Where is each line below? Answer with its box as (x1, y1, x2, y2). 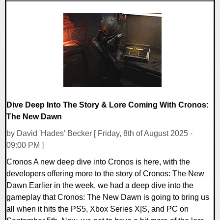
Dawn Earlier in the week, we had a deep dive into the (6, 181, 193, 190)
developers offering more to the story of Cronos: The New (6, 169, 204, 178)
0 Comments (11, 14, 58, 23)
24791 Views (11, 26, 57, 34)
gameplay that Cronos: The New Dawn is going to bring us (6, 193, 209, 202)
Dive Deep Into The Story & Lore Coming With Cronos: (6, 100, 209, 109)
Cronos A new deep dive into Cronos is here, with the (6, 158, 190, 166)
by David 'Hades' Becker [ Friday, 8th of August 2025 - (6, 129, 192, 138)
